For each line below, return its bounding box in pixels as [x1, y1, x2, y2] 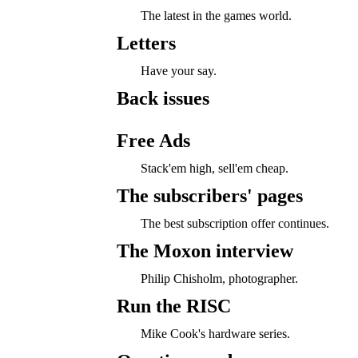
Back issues [116, 88, 209, 109]
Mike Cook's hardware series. [140, 327, 290, 340]
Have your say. [140, 64, 217, 78]
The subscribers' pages [116, 185, 303, 206]
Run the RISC [116, 296, 231, 316]
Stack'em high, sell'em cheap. [140, 161, 288, 175]
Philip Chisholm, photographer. [140, 272, 298, 285]
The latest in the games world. [140, 9, 292, 22]
